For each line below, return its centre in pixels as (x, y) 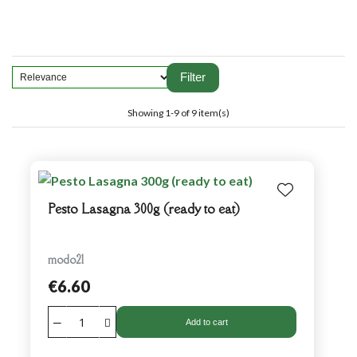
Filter (193, 77)
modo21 (65, 259)
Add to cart (206, 322)
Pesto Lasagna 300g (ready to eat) (143, 208)
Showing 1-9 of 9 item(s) (178, 112)
